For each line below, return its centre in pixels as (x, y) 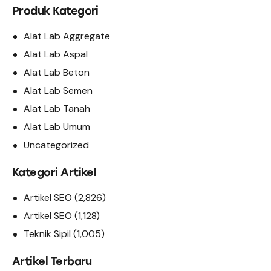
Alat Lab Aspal (56, 54)
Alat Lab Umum (57, 126)
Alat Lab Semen (58, 90)
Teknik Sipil (47, 233)
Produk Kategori (55, 11)
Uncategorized (57, 145)
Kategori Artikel (54, 172)
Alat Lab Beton (57, 72)
